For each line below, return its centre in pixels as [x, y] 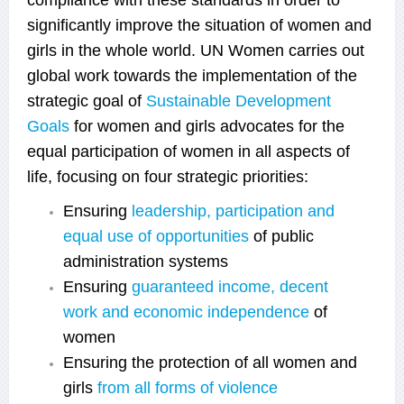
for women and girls [147, 126]
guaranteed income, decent [230, 286]
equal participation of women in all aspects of [188, 151]
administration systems [148, 261]
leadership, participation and [233, 211]
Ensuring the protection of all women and [210, 362]
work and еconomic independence [188, 312]
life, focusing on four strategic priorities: [168, 176]
